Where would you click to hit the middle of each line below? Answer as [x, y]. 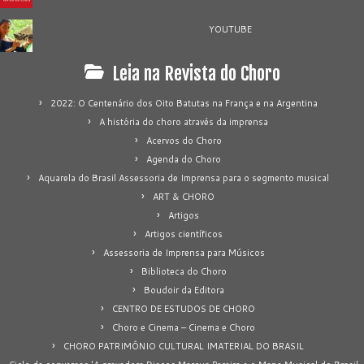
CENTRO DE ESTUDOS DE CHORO [184, 308]
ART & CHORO [184, 196]
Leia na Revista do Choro [196, 73]
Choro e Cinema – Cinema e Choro [184, 327]
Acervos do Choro [184, 140]
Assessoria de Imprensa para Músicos [184, 252]
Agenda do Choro [184, 159]
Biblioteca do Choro [184, 271]
